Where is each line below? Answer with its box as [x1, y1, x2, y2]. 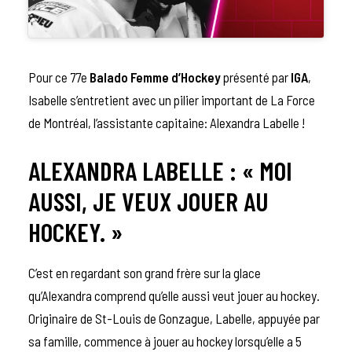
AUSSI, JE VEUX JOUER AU [28, 185, 269, 217]
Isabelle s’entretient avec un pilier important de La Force [28, 91, 315, 108]
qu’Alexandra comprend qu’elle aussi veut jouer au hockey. [28, 287, 320, 303]
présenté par [221, 68, 291, 85]
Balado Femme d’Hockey [90, 68, 221, 85]
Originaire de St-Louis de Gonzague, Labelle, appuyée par [28, 310, 320, 326]
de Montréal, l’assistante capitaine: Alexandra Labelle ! [28, 114, 307, 130]
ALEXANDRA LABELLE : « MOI [28, 154, 292, 186]
